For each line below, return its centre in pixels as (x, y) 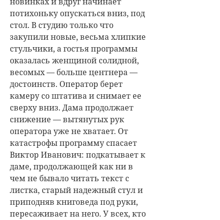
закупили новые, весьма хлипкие (78, 37)
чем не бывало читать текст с (69, 178)
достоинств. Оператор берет (66, 84)
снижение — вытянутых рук (67, 119)
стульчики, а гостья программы (74, 49)
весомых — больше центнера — (74, 72)
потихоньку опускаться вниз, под (77, 13)
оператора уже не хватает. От (69, 131)
